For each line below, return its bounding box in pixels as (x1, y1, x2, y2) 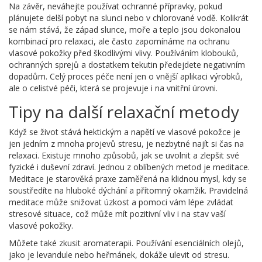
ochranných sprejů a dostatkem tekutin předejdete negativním (9, 58, 245, 70)
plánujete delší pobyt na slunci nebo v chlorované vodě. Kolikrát (9, 12, 249, 23)
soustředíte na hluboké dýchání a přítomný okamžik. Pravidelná (9, 184, 248, 196)
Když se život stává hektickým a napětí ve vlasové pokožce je (9, 126, 240, 137)
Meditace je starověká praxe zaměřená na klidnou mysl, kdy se (9, 173, 247, 184)
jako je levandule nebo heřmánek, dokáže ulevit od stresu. (9, 249, 229, 260)
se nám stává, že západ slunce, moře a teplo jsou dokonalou (9, 23, 240, 35)
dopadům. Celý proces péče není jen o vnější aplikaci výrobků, (9, 70, 243, 82)
